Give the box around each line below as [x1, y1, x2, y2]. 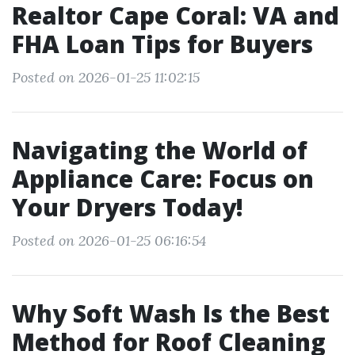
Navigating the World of [12, 134, 307, 166]
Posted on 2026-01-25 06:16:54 [12, 231, 206, 250]
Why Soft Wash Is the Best [12, 297, 330, 330]
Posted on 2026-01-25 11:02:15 [12, 68, 200, 86]
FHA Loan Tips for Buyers [12, 28, 313, 60]
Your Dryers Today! [12, 191, 243, 223]
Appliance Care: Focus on [12, 162, 314, 195]
